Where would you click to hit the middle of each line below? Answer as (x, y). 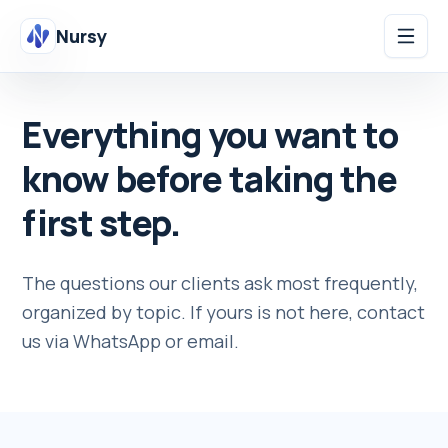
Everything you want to (210, 134)
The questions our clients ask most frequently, (220, 283)
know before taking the (209, 178)
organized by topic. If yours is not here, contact (224, 312)
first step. (101, 222)
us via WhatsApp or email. (131, 341)
